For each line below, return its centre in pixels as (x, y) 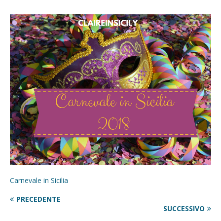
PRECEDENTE (38, 199)
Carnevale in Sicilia (39, 180)
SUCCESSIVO (184, 208)
